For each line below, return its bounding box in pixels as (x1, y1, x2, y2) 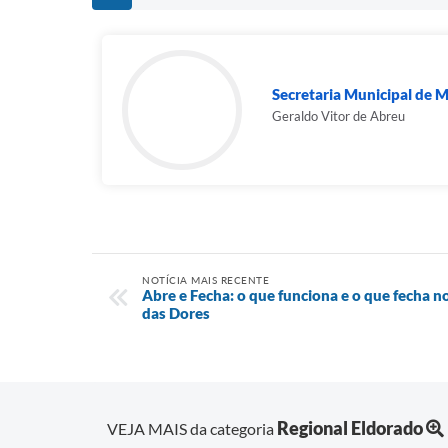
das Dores (142, 304, 210, 322)
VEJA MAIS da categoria (107, 418, 277, 438)
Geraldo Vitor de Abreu (272, 108, 405, 124)
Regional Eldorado (277, 416, 423, 439)
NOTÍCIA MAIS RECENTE (142, 274, 269, 286)
